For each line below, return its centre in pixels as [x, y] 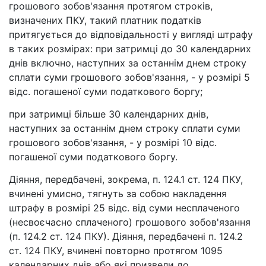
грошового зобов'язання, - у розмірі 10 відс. [113, 143]
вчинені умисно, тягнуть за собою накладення [118, 194]
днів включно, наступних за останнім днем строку [128, 63]
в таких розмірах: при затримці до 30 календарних [130, 49]
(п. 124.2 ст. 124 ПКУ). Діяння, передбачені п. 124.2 [126, 237]
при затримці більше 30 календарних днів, [109, 114]
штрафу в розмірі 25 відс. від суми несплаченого [124, 208]
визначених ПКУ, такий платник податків [105, 20]
